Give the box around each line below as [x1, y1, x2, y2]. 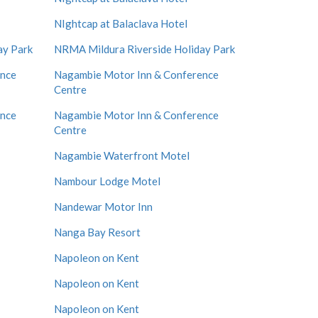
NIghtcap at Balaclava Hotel [54, 17, 187, 30]
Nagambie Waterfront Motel [54, 149, 190, 162]
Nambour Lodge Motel [54, 175, 160, 187]
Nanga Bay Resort [54, 226, 141, 238]
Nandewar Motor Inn [54, 200, 153, 213]
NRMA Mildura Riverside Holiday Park [54, 43, 235, 55]
